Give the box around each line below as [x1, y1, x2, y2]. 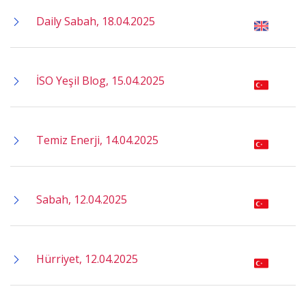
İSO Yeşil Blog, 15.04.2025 [36, 73, 165, 88]
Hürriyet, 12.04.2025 [36, 251, 138, 266]
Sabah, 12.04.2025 [36, 192, 127, 207]
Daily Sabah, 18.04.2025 [36, 14, 155, 29]
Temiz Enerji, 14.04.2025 [36, 133, 158, 148]
